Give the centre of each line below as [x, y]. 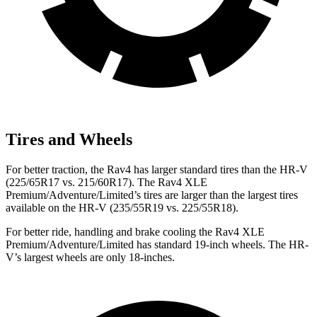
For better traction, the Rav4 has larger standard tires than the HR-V [157, 169]
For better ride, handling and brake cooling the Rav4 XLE [135, 231]
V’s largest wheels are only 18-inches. [90, 257]
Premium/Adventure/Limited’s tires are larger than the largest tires [152, 195]
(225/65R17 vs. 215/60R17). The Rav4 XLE [106, 182]
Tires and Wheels [69, 139]
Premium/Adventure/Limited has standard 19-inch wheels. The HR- [157, 244]
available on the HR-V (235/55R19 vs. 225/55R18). [122, 207]
